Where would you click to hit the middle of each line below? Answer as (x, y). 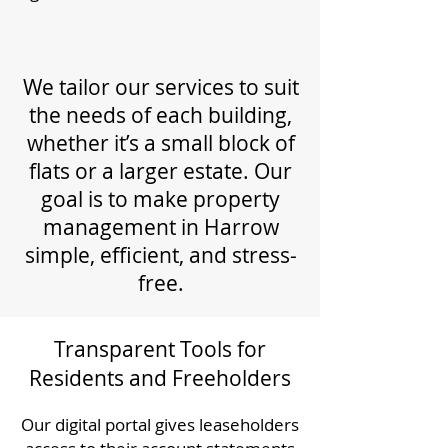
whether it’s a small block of (160, 143)
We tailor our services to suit (160, 87)
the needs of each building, (160, 115)
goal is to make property (160, 199)
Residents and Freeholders (160, 378)
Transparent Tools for (160, 349)
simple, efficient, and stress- (160, 255)
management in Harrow (160, 227)
